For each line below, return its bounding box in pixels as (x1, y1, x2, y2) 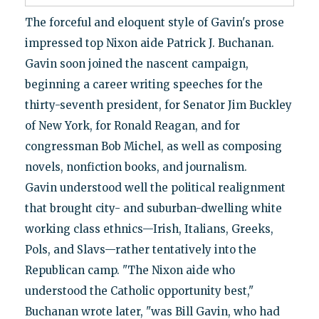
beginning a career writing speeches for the (24, 77, 263, 91)
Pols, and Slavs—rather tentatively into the (24, 242, 256, 256)
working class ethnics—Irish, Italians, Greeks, (24, 221, 273, 236)
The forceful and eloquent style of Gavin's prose (24, 15, 284, 29)
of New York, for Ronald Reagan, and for (24, 118, 240, 132)
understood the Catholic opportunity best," (24, 283, 253, 298)
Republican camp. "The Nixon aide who (24, 263, 235, 277)
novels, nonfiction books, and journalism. (24, 159, 247, 174)
